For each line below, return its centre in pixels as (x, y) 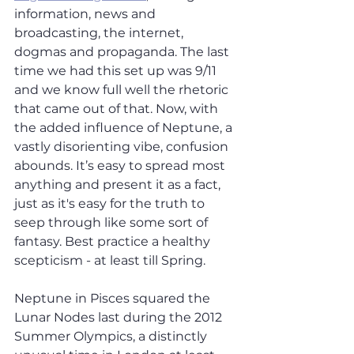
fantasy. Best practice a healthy (114, 242)
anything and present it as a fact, (119, 185)
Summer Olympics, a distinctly (112, 337)
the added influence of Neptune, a (125, 128)
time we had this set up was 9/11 (117, 71)
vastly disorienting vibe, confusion (123, 147)
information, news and (87, 14)
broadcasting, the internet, (100, 33)
